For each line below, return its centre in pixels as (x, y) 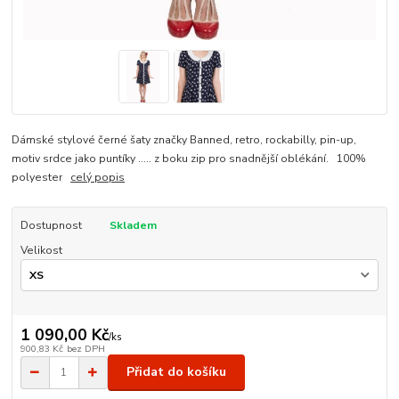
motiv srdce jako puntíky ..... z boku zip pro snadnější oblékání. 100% (189, 158)
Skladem (133, 225)
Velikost (41, 250)
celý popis (98, 177)
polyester (41, 177)
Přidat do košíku (176, 372)
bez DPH (85, 348)
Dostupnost (51, 225)
